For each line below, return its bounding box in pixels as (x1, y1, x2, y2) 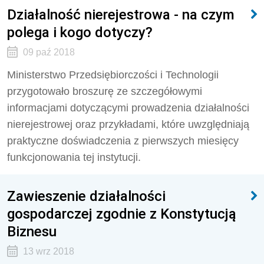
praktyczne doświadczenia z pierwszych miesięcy (7, 135, 239, 147)
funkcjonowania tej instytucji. (7, 151, 141, 163)
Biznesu (7, 223, 57, 240)
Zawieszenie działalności (7, 187, 166, 204)
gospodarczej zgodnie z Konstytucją (7, 205, 236, 222)
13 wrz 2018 (22, 246, 74, 256)
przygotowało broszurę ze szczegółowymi (7, 85, 202, 97)
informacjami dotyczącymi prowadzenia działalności (7, 102, 249, 114)
